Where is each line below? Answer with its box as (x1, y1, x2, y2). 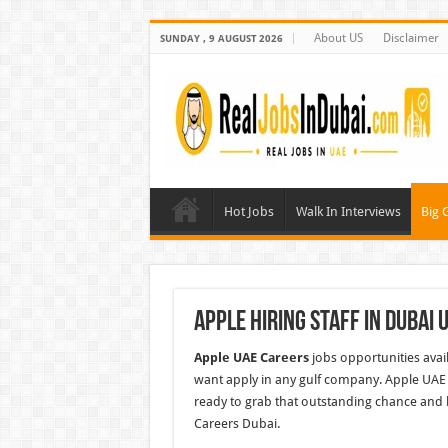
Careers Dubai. (193, 416, 280, 431)
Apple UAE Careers (193, 350, 309, 365)
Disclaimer (382, 31, 439, 45)
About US (313, 31, 363, 45)
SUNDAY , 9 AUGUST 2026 (159, 33, 283, 44)
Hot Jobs (223, 204, 274, 219)
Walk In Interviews (295, 204, 401, 219)
